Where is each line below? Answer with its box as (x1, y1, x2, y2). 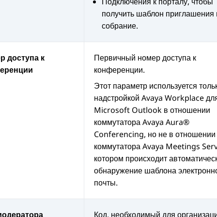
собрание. (102, 20, 138, 31)
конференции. (94, 64, 145, 76)
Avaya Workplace (141, 93, 204, 104)
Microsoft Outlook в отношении (94, 105, 210, 116)
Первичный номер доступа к (94, 52, 196, 63)
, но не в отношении (144, 129, 216, 140)
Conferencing (94, 129, 144, 140)
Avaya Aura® (142, 117, 189, 128)
